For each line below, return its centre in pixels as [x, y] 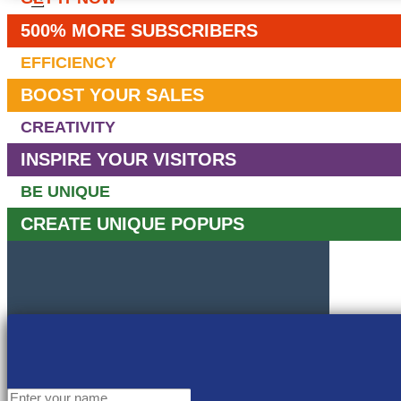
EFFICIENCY [68, 62]
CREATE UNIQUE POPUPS [132, 223]
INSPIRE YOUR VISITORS [128, 159]
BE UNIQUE [65, 191]
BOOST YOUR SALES [112, 94]
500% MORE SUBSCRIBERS [139, 30]
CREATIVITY [68, 127]
